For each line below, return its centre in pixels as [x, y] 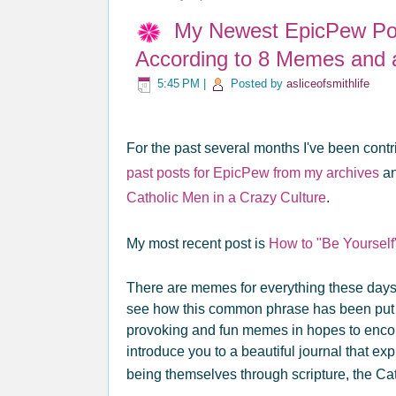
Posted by [259, 84]
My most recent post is [198, 244]
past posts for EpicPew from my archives [253, 173]
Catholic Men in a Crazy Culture [226, 198]
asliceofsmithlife [328, 84]
